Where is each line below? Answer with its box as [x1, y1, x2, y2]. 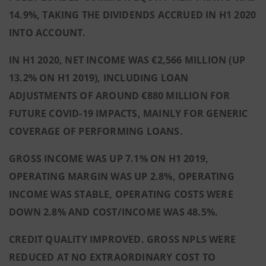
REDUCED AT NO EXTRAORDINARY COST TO [9, 251, 216, 264]
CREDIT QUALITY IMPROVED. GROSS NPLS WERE [9, 233, 236, 246]
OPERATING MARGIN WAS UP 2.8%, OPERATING [9, 170, 235, 183]
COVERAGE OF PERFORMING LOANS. [9, 125, 205, 138]
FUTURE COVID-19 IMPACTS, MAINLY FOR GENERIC [9, 107, 248, 120]
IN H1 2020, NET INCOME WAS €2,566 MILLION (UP [9, 53, 246, 66]
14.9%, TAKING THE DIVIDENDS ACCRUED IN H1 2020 [9, 8, 256, 21]
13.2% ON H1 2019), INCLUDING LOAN [9, 71, 189, 84]
